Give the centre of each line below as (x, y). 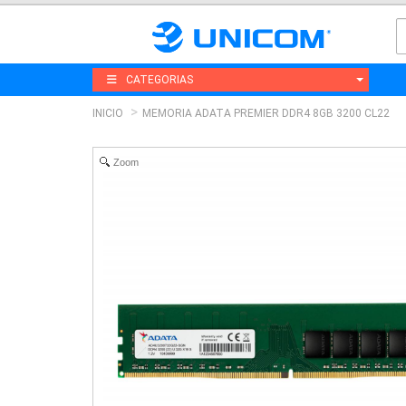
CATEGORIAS (159, 79)
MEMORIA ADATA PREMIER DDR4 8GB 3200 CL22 (266, 113)
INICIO (108, 113)
